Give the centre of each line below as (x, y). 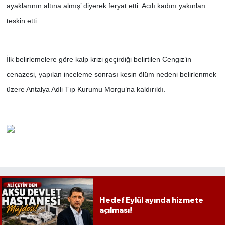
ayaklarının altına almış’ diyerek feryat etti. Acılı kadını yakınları (106, 6)
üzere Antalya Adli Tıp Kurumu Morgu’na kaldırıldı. (86, 90)
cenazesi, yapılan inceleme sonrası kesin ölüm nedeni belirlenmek (111, 75)
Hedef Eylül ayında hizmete (151, 200)
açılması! (116, 210)
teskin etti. (22, 21)
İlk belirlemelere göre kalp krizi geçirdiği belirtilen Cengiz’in (99, 60)
